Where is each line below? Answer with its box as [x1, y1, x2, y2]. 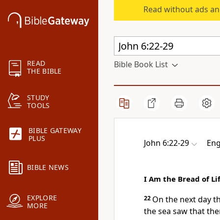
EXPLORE [27, 193, 57, 203]
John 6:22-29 [144, 137, 189, 148]
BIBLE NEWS [27, 163, 69, 172]
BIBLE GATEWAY [28, 126, 82, 136]
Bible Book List [114, 59, 168, 70]
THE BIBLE [27, 66, 62, 76]
